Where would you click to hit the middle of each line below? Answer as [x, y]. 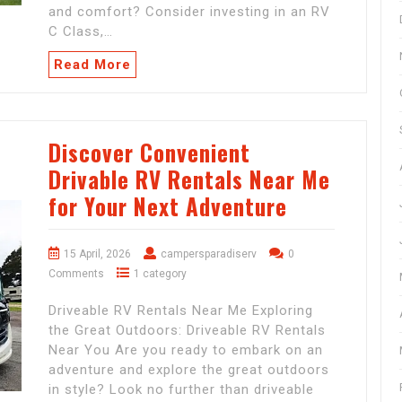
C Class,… [81, 32]
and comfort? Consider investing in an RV [189, 12]
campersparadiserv [209, 254]
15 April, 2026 [97, 254]
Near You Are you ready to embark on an [186, 350]
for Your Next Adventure [168, 206]
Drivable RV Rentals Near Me [189, 179]
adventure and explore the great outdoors [189, 370]
